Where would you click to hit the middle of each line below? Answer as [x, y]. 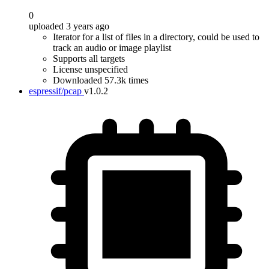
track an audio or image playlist [112, 48]
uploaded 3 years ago [69, 26]
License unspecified [90, 69]
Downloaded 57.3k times [101, 80]
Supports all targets [89, 59]
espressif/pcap [55, 91]
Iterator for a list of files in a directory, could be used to [156, 37]
